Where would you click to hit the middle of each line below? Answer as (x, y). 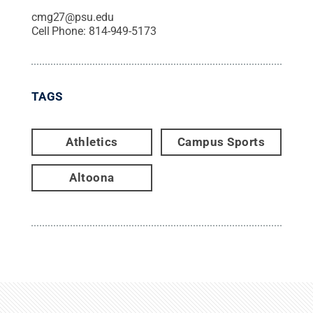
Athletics (92, 141)
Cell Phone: (60, 31)
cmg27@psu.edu (72, 17)
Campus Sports (221, 141)
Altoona (92, 177)
